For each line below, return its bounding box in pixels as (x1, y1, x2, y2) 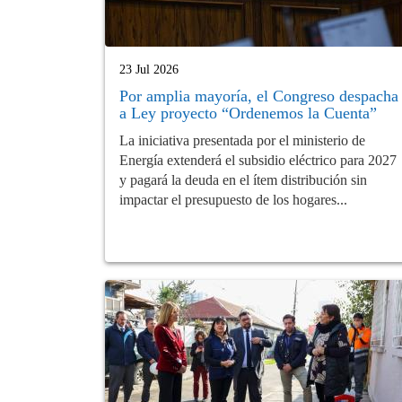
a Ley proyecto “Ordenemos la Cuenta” (119, 103, 377, 122)
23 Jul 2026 (119, 62, 179, 76)
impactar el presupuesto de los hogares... (119, 191, 347, 207)
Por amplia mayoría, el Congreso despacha (119, 86, 398, 105)
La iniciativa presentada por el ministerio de (119, 132, 365, 148)
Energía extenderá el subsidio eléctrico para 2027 (119, 152, 397, 168)
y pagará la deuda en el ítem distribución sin (119, 171, 367, 188)
